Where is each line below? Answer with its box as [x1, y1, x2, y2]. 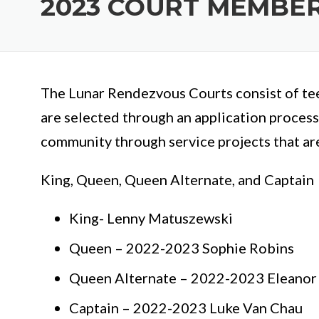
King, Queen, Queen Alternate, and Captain [41, 171, 314, 189]
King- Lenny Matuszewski [69, 209, 233, 227]
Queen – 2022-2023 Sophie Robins [69, 239, 294, 257]
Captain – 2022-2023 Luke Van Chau [69, 299, 303, 317]
